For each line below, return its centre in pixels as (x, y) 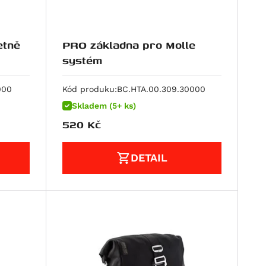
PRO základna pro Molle (129, 45)
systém (83, 60)
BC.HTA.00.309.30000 (161, 89)
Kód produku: (90, 89)
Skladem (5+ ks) (104, 106)
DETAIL (149, 158)
